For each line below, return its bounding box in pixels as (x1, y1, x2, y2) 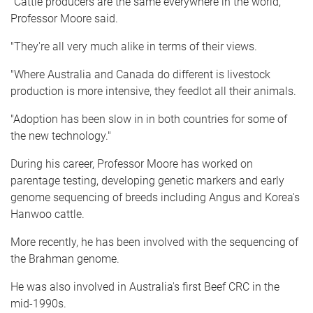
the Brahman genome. (10, 252, 119, 265)
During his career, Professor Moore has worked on (10, 156, 253, 170)
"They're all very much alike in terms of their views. (10, 39, 257, 53)
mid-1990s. (10, 296, 66, 310)
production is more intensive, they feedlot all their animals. (10, 84, 296, 98)
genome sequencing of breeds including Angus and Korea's (10, 190, 300, 204)
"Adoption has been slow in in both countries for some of (10, 112, 287, 126)
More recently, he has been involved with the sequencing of (10, 235, 298, 249)
